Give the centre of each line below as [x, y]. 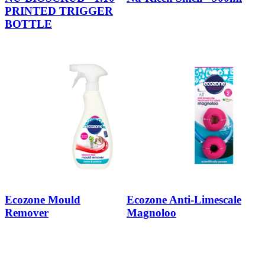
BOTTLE [28, 24]
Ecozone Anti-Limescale [184, 199]
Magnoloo [151, 212]
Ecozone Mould [43, 199]
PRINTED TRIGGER [59, 11]
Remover [27, 212]
